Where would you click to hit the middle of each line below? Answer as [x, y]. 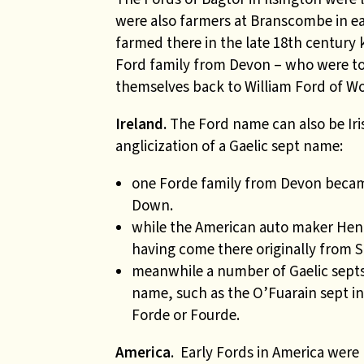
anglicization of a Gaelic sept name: [229, 146]
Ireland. [141, 124]
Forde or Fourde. [186, 315]
